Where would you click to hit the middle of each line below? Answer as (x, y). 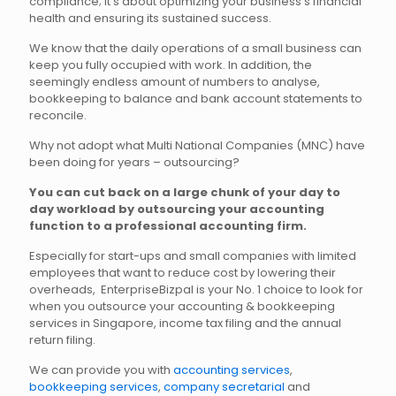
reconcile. (58, 116)
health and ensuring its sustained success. (150, 19)
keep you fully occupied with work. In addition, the (171, 65)
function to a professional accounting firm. (168, 226)
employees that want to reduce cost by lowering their (183, 273)
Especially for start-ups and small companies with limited (193, 256)
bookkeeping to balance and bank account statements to (196, 99)
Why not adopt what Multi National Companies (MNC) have (197, 146)
